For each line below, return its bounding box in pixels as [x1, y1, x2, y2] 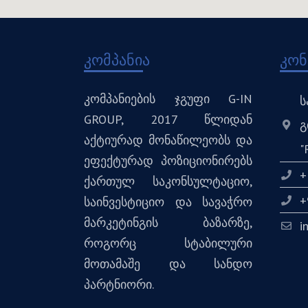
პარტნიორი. [84, 276, 154, 292]
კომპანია [84, 49, 150, 69]
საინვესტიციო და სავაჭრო [84, 193, 252, 210]
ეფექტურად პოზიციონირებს [84, 152, 252, 168]
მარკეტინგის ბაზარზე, [84, 214, 252, 230]
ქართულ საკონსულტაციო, [84, 173, 252, 189]
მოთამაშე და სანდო [84, 255, 252, 272]
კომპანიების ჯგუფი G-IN [84, 90, 252, 107]
